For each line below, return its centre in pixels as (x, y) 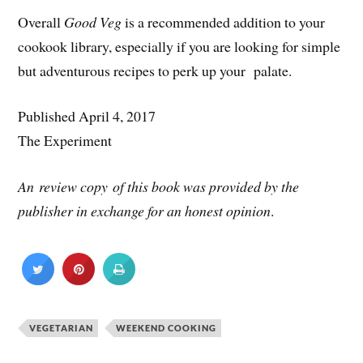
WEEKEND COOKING (167, 327)
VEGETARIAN (62, 327)
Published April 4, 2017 (87, 116)
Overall (41, 21)
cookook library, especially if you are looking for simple (179, 46)
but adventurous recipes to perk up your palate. (155, 70)
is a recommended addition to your (224, 21)
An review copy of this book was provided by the (159, 187)
